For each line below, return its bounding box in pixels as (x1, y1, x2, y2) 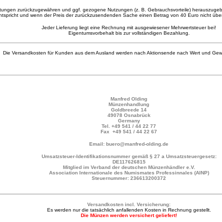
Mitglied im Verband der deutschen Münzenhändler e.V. (62, 165, 195, 170)
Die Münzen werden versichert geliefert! (81, 213, 177, 218)
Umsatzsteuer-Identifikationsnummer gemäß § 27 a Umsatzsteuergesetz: (41, 154, 217, 159)
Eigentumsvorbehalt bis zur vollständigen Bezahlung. (68, 30, 190, 36)
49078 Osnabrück (107, 112, 151, 118)
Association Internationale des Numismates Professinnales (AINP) (49, 170, 209, 175)
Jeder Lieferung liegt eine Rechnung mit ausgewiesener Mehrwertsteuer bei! (42, 25, 216, 30)
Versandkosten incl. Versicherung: (87, 202, 170, 207)
